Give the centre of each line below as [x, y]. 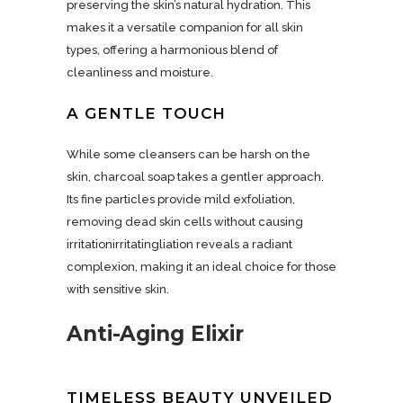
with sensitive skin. [118, 289]
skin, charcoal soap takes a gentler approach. [195, 177]
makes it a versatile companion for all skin [185, 27]
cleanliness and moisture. [140, 72]
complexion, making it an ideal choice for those [201, 267]
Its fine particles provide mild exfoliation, [181, 199]
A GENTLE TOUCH [146, 113]
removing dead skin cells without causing [185, 222]
